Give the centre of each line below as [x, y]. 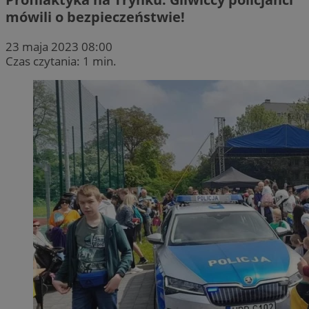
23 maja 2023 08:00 [59, 46]
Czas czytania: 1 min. [61, 61]
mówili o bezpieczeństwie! [95, 17]
